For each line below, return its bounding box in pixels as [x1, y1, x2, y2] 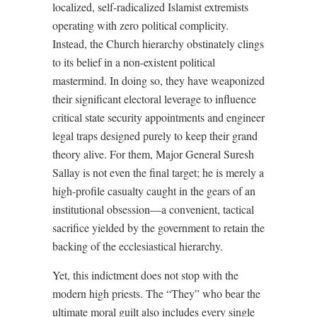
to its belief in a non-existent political [52, 54, 215, 69]
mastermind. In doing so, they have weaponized [52, 73, 265, 88]
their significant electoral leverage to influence [52, 91, 256, 106]
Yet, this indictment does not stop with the [52, 267, 238, 282]
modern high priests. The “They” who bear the [52, 286, 260, 301]
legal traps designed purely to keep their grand [52, 128, 258, 143]
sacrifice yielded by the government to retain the [52, 220, 265, 235]
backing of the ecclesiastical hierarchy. [52, 238, 223, 253]
